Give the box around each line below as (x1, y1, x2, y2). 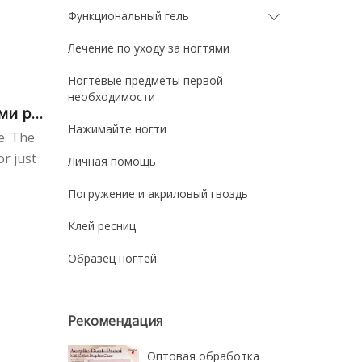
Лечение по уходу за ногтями (67, 40, 229, 56)
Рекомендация (67, 312, 162, 329)
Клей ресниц (67, 218, 136, 234)
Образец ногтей (67, 250, 157, 266)
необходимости (67, 89, 155, 104)
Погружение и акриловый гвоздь (67, 186, 248, 201)
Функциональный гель (67, 8, 189, 23)
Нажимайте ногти (67, 121, 166, 137)
